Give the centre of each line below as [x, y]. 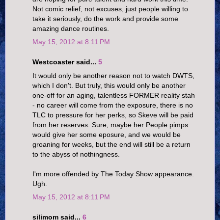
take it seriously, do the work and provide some [105, 18]
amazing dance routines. [71, 28]
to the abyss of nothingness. [76, 154]
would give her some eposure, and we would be [107, 134]
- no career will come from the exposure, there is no [113, 105]
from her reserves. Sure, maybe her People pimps [110, 124]
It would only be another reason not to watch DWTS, [113, 75]
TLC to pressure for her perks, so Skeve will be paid [113, 115]
